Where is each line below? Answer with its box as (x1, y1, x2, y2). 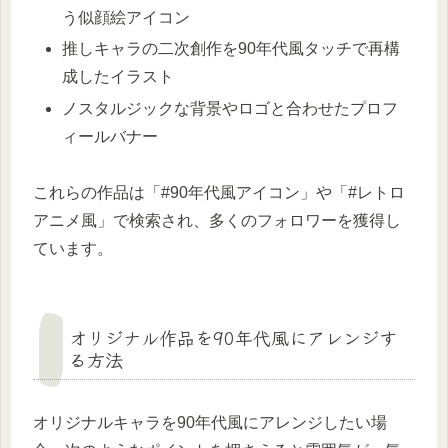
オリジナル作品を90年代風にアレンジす (69, 324, 397, 351)
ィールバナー (62, 127, 159, 145)
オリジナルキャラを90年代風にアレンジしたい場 (33, 414, 387, 432)
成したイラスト (62, 68, 175, 86)
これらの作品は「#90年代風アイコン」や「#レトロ (33, 184, 405, 202)
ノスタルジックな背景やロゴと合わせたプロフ (62, 99, 399, 117)
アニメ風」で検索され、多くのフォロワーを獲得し (33, 212, 401, 230)
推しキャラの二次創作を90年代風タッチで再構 (62, 40, 401, 58)
